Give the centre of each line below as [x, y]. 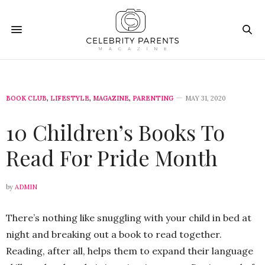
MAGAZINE [111, 98]
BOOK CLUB [26, 98]
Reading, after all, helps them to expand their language [130, 251]
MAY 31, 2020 [206, 98]
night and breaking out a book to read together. [114, 234]
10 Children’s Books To [115, 132]
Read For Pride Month [112, 157]
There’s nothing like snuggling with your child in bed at [129, 217]
